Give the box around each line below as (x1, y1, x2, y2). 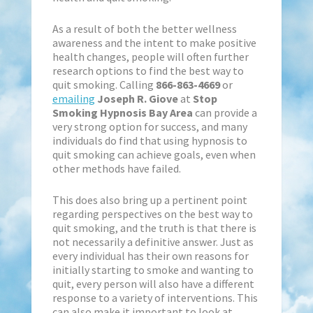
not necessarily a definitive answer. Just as (52, 234, 254, 249)
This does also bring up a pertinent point (52, 192, 247, 207)
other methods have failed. (52, 161, 181, 175)
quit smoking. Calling (52, 77, 156, 92)
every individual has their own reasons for (52, 248, 249, 263)
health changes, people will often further (52, 49, 249, 64)
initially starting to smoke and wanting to (52, 262, 254, 277)
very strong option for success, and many (52, 119, 247, 133)
